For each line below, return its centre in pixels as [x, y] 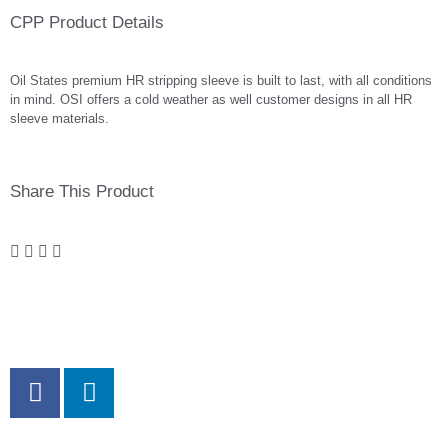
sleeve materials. [59, 119]
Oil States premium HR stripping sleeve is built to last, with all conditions [221, 81]
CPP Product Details [87, 23]
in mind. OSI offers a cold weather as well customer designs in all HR [211, 100]
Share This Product [82, 191]
